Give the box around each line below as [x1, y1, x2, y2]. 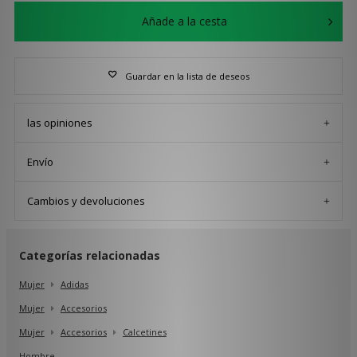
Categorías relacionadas [18, 247, 160, 263]
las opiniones [26, 115, 92, 130]
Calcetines [122, 325, 167, 338]
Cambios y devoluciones [26, 193, 145, 208]
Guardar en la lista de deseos [124, 69, 249, 82]
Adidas [60, 277, 88, 290]
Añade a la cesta [142, 13, 227, 29]
